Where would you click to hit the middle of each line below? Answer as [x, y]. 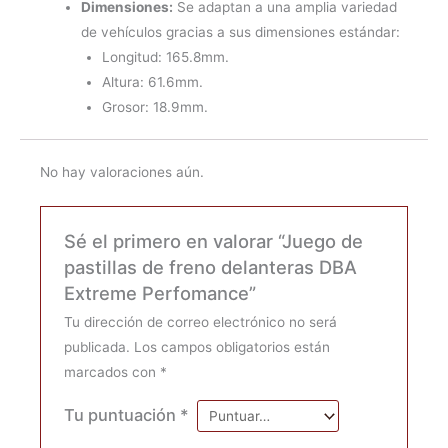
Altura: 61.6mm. [152, 81]
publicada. [96, 347]
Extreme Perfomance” [159, 293]
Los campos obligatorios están [231, 347]
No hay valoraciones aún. [122, 171]
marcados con [111, 372]
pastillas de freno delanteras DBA [210, 267]
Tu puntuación [121, 415]
